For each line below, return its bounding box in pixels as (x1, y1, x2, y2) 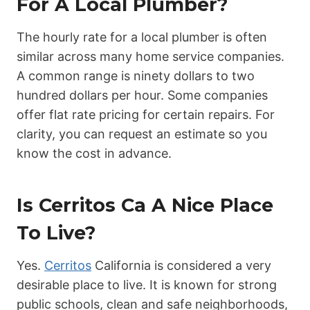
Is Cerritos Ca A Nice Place (17, 193, 273, 217)
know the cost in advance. (17, 146, 172, 161)
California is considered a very (91, 258, 271, 273)
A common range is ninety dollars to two (17, 69, 255, 84)
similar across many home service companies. (17, 49, 284, 64)
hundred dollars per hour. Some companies (17, 88, 268, 103)
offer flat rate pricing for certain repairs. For (17, 107, 275, 122)
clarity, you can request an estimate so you (17, 127, 267, 142)
